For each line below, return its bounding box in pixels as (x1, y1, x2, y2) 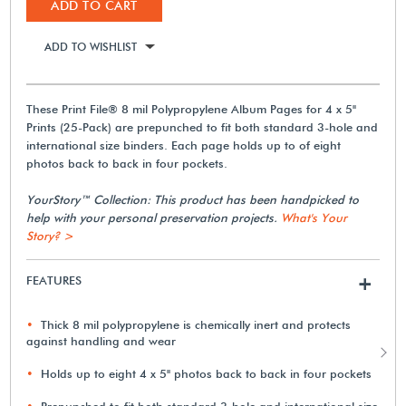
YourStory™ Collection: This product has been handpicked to (26, 191, 360, 207)
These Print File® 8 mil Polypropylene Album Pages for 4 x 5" (26, 101, 357, 116)
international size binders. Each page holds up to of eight (26, 137, 342, 152)
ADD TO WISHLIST (44, 39, 138, 53)
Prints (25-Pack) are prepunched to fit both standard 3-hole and (26, 119, 379, 134)
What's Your (281, 209, 348, 225)
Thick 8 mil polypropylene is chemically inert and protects (41, 316, 352, 332)
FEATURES (26, 272, 82, 287)
